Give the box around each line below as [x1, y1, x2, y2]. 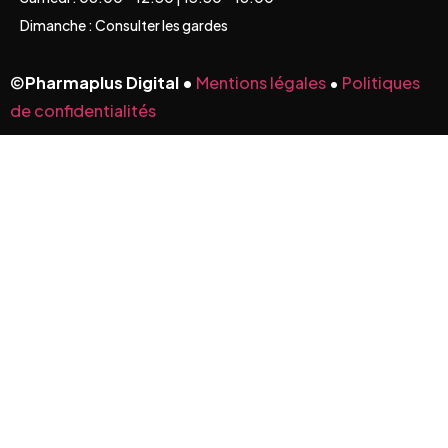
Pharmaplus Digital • [25, 72, 196, 94]
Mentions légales [196, 72, 326, 94]
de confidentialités [10, 100, 156, 122]
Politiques [342, 72, 420, 94]
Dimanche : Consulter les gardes [20, 16, 228, 35]
